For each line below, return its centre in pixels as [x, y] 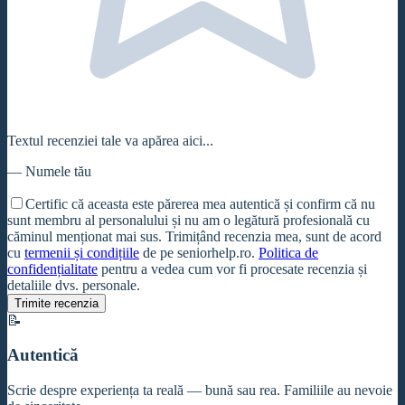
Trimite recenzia [57, 303]
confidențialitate [52, 268]
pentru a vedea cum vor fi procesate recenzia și [234, 268]
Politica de [288, 252]
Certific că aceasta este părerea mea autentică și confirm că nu [200, 203]
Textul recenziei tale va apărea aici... [110, 140]
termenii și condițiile [82, 252]
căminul [30, 236]
